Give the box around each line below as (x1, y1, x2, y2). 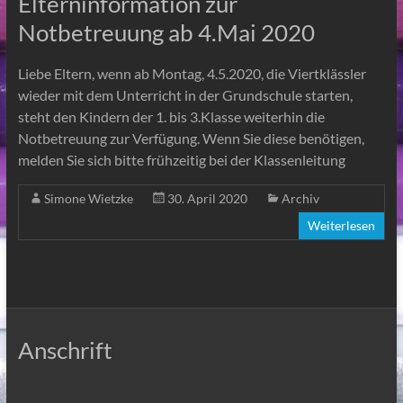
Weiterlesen (308, 217, 376, 233)
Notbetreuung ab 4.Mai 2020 (17, 17, 315, 47)
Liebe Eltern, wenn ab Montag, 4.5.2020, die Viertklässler (17, 64, 366, 82)
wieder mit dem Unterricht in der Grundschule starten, (17, 85, 353, 103)
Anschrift (17, 335, 112, 364)
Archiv (281, 190, 319, 206)
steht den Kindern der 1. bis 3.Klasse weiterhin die (17, 107, 325, 125)
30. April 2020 (166, 190, 247, 206)
